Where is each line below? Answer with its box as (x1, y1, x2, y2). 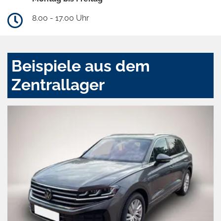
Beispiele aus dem (11, 57, 150, 75)
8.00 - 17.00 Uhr (32, 13, 89, 23)
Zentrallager (11, 75, 105, 94)
